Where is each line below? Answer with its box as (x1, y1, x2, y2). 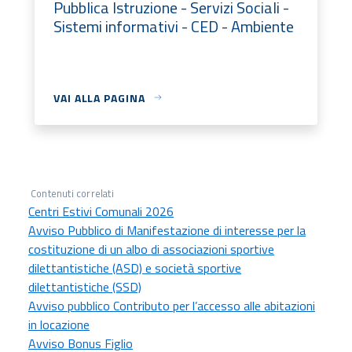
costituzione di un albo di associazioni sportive (28, 239, 274, 258)
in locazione (28, 314, 90, 334)
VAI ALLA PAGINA (53, 89, 145, 106)
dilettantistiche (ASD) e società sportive (28, 258, 241, 277)
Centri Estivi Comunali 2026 (28, 201, 174, 221)
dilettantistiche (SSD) (28, 277, 141, 296)
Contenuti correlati (31, 185, 114, 201)
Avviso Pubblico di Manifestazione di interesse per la (28, 220, 306, 240)
